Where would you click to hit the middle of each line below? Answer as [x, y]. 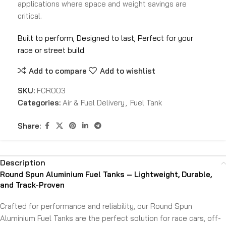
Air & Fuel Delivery [94, 103]
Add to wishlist [127, 71]
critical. [30, 16]
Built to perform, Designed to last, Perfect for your [105, 38]
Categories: [39, 103]
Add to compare [58, 71]
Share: [29, 126]
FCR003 [51, 91]
